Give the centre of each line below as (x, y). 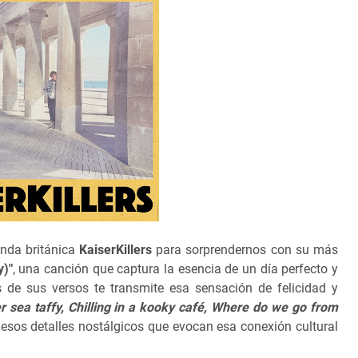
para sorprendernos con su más (247, 249)
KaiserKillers (117, 249)
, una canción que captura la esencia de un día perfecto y (175, 268)
